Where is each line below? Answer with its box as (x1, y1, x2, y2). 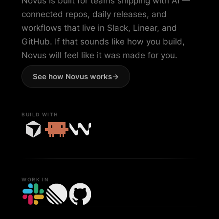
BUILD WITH (22, 111, 58, 117)
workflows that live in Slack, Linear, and (22, 22, 177, 33)
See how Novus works (33, 71, 112, 81)
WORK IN (22, 176, 49, 182)
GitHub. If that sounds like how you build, (22, 36, 185, 46)
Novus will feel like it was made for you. (22, 50, 177, 60)
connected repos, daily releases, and (22, 9, 167, 19)
